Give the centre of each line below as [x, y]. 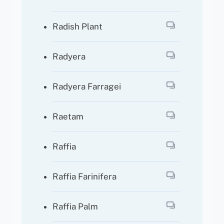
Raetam [68, 116]
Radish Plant [78, 26]
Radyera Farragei [87, 86]
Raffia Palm [75, 206]
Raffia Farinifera [85, 176]
